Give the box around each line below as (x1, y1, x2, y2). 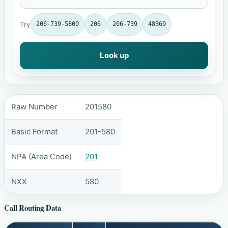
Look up (99, 50, 129, 60)
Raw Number (11, 101, 58, 111)
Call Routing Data (4, 202, 62, 214)
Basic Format (11, 126, 58, 136)
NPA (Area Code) (11, 151, 72, 161)
